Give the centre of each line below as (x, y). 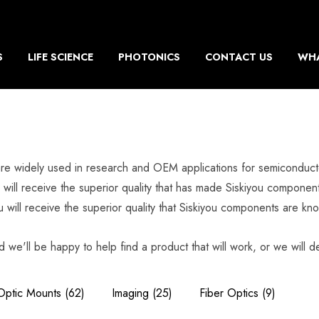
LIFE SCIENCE (60, 57)
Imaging (130, 293)
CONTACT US (239, 57)
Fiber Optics (229, 293)
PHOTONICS (149, 57)
